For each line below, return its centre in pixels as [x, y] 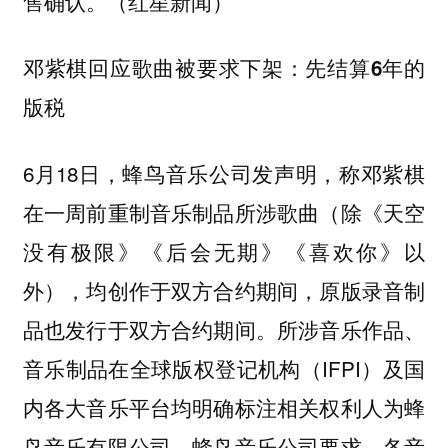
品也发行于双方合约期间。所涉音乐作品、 [224, 329]
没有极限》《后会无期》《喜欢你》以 [224, 251]
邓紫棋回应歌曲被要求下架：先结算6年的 [224, 68]
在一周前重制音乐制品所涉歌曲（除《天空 [224, 212]
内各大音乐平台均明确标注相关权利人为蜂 [224, 407]
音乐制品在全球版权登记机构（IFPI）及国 [224, 368]
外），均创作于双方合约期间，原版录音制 [224, 290]
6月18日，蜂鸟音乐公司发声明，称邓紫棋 [224, 173]
